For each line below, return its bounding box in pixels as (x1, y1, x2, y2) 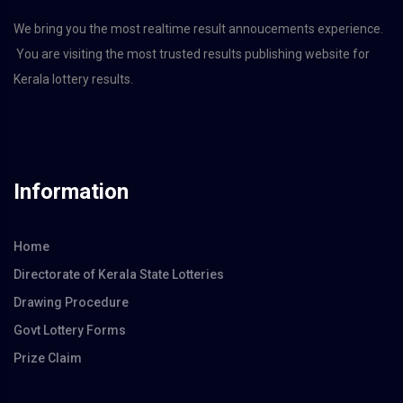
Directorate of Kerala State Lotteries (13, 266, 224, 282)
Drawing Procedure (13, 294, 129, 309)
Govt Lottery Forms (13, 322, 126, 337)
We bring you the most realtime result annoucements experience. (13, 21, 383, 36)
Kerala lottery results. (13, 71, 133, 86)
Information (13, 178, 129, 204)
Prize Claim (13, 350, 82, 365)
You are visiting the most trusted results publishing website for (13, 46, 370, 61)
